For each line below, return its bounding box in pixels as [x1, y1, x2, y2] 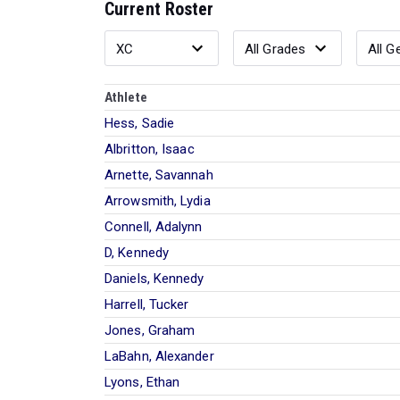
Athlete [104, 88, 147, 105]
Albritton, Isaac [104, 140, 195, 157]
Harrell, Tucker [104, 296, 189, 312]
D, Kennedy [104, 244, 169, 261]
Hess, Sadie [104, 114, 175, 131]
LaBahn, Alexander [104, 347, 214, 364]
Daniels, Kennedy [104, 270, 204, 287]
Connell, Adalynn [104, 218, 203, 235]
